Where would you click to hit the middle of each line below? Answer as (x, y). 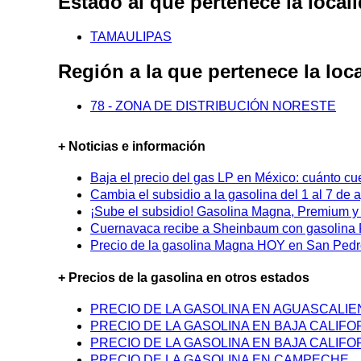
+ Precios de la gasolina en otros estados (184, 277)
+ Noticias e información (132, 147)
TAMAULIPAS (131, 37)
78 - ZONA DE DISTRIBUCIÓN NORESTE (213, 106)
